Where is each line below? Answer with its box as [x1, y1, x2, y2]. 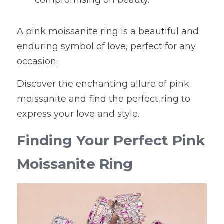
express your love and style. [17, 108, 139, 119]
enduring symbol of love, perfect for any [17, 41, 196, 52]
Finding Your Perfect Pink [17, 132, 205, 149]
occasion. [17, 56, 58, 67]
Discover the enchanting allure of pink [17, 78, 189, 89]
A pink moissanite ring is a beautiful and [17, 26, 199, 37]
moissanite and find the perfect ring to [17, 93, 190, 104]
